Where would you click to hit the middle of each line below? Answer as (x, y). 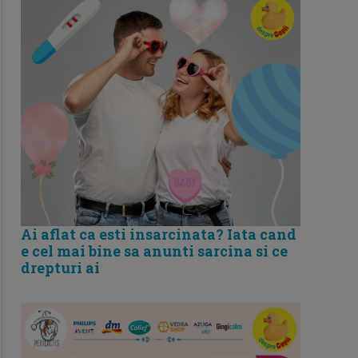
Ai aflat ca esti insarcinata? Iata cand (159, 235)
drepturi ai (60, 268)
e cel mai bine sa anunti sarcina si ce (154, 251)
